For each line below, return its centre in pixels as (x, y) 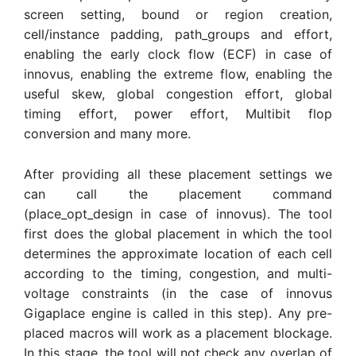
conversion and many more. (107, 134)
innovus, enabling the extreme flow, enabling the (178, 74)
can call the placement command (178, 193)
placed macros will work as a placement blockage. (178, 333)
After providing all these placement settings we (178, 174)
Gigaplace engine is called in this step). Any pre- (178, 313)
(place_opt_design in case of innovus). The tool (178, 213)
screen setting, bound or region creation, (178, 15)
